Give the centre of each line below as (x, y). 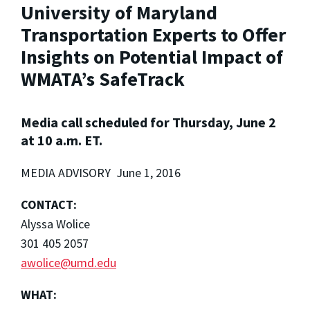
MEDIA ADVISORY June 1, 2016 (101, 173)
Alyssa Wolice (55, 224)
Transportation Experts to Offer (153, 34)
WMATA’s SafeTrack (103, 79)
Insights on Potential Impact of (152, 56)
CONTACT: (49, 205)
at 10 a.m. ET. (62, 140)
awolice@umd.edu (69, 263)
